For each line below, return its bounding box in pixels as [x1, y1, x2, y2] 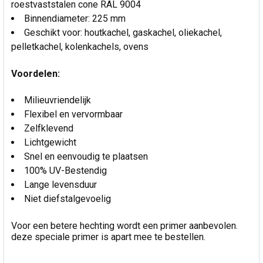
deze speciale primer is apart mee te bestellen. [11, 231, 205, 242]
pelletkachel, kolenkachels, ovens [11, 41, 149, 52]
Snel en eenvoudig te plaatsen [24, 150, 148, 162]
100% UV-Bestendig [24, 164, 107, 176]
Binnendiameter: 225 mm [24, 12, 126, 24]
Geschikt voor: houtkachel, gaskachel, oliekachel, [24, 26, 222, 38]
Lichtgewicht [24, 136, 76, 148]
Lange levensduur [24, 178, 97, 190]
